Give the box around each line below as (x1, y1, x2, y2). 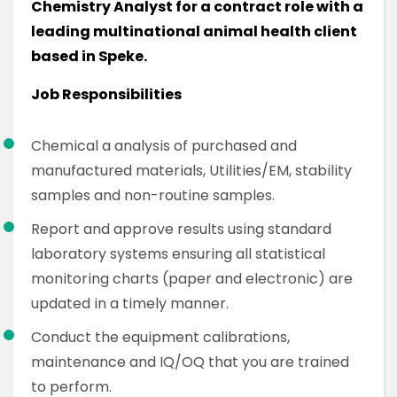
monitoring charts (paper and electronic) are (31, 269, 353, 289)
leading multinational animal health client (31, 21, 357, 42)
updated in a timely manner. (31, 293, 229, 314)
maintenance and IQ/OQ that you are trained (31, 352, 349, 372)
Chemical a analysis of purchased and (31, 136, 297, 156)
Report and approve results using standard (31, 219, 331, 239)
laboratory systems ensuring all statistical (31, 244, 325, 264)
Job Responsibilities (31, 84, 182, 105)
